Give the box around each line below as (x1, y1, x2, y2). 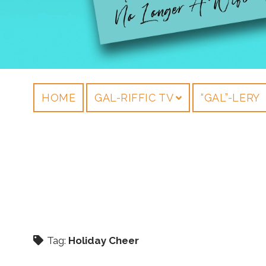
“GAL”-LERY (201, 91, 260, 104)
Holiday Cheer (68, 234, 139, 246)
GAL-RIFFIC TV (94, 91, 174, 104)
